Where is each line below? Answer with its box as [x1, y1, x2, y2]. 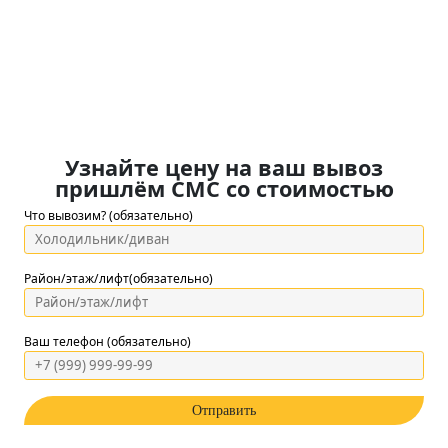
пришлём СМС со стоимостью [54, 174, 394, 203]
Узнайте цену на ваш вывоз [65, 153, 383, 182]
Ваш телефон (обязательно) [24, 333, 191, 350]
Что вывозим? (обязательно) [24, 207, 193, 224]
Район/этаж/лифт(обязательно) [24, 270, 213, 287]
